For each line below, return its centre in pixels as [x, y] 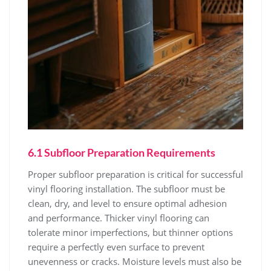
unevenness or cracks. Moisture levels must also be [135, 261]
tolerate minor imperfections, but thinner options [130, 232]
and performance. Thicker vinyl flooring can [119, 217]
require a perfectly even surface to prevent [116, 247]
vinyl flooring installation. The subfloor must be [126, 188]
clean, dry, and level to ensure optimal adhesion [127, 203]
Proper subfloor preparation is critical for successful [135, 174]
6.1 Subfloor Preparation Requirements [122, 152]
